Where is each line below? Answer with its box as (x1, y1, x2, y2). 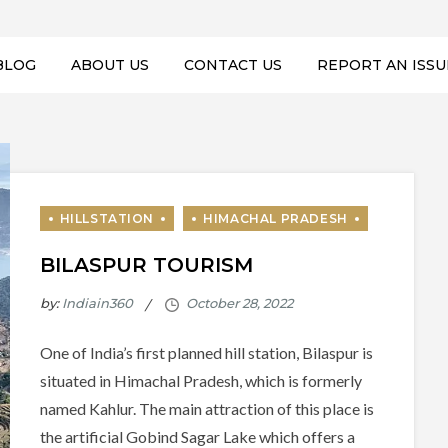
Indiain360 (61, 295, 133, 312)
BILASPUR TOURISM (39, 253, 253, 278)
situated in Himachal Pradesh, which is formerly (39, 371, 362, 391)
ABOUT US (70, 56, 149, 75)
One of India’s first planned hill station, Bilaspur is (39, 343, 373, 363)
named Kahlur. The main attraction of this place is (39, 399, 374, 419)
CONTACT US (183, 56, 282, 75)
